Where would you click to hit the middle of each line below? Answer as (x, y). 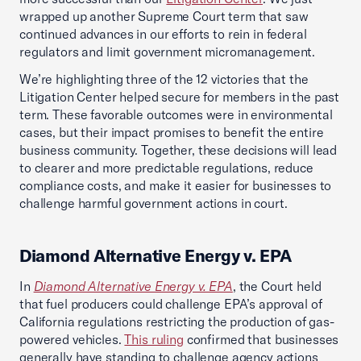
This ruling (154, 339)
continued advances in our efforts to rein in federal (163, 34)
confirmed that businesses (261, 339)
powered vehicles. (72, 339)
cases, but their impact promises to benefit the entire (172, 132)
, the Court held (277, 286)
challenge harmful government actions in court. (160, 203)
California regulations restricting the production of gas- (177, 322)
